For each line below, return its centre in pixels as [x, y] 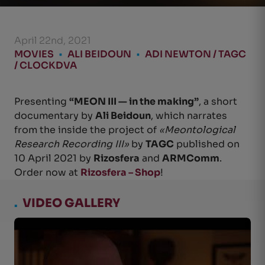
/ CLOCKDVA [46, 65]
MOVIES [34, 54]
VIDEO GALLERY [69, 203]
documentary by [55, 116]
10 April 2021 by [54, 158]
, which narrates [189, 116]
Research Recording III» [72, 144]
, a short [218, 101]
